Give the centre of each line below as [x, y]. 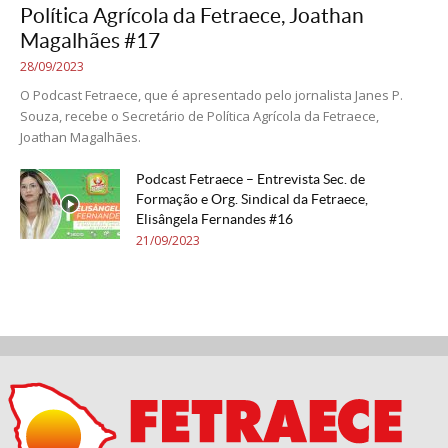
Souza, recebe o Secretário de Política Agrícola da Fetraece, [199, 116]
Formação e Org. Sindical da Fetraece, [252, 199]
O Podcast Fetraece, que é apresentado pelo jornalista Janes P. [211, 95]
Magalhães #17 [90, 41]
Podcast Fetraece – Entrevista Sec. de [250, 179]
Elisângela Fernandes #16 [214, 219]
